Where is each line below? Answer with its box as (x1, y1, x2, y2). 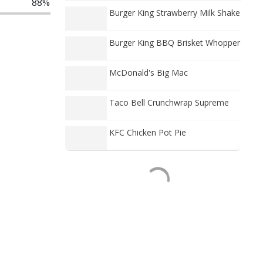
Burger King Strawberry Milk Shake (109, 7, 240, 18)
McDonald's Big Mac (109, 67, 188, 78)
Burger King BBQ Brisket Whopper (109, 37, 240, 48)
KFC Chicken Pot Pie (109, 127, 186, 138)
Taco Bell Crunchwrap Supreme (109, 97, 229, 108)
